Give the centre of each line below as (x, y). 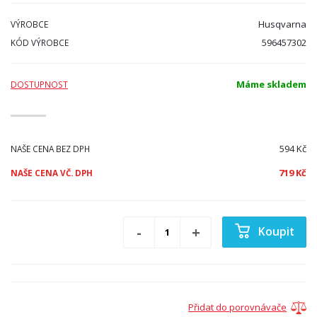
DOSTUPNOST (39, 84)
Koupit (276, 231)
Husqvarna (282, 24)
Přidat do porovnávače (238, 307)
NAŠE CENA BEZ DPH (50, 148)
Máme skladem (271, 84)
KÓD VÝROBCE (40, 42)
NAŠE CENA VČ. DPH (52, 172)
